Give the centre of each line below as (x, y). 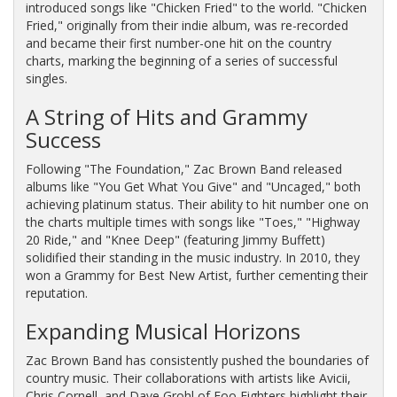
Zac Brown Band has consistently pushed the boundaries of (197, 360)
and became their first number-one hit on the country (178, 43)
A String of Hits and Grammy (166, 116)
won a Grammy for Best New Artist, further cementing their (196, 275)
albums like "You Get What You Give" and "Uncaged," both (193, 186)
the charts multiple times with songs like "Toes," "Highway (192, 222)
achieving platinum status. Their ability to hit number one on (197, 204)
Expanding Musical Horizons (163, 331)
